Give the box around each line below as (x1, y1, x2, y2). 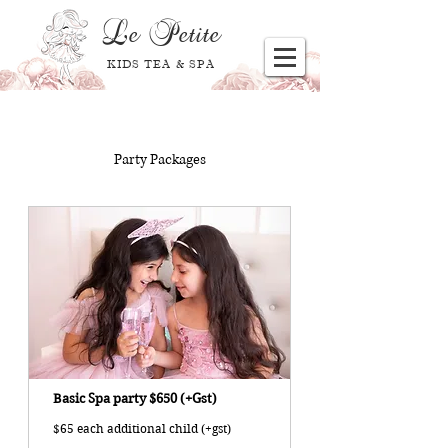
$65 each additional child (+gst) (53, 421, 231, 437)
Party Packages (113, 150, 206, 169)
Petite (148, 13, 220, 55)
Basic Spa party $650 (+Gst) (53, 391, 217, 407)
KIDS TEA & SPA (106, 58, 216, 71)
